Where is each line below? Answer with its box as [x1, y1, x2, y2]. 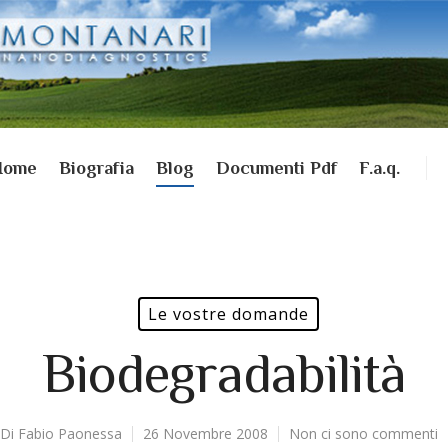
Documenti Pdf [215, 158, 337, 178]
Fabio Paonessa [18, 424, 122, 443]
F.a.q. [358, 158, 400, 178]
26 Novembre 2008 [143, 424, 268, 443]
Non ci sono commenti [289, 424, 438, 443]
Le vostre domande [148, 303, 309, 325]
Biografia [58, 158, 134, 178]
